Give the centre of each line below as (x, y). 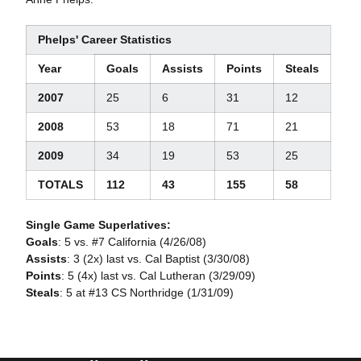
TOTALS (60, 185)
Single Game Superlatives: (98, 225)
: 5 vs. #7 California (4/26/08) (132, 242)
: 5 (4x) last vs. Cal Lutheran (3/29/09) (158, 276)
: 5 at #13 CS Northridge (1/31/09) (146, 293)
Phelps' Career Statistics (104, 39)
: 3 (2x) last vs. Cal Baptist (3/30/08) (158, 259)
